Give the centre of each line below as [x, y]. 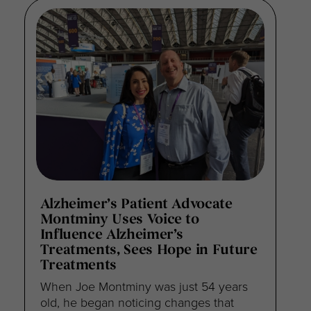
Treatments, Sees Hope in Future [149, 250]
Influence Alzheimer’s [112, 235]
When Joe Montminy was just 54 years [144, 286]
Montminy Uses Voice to [119, 220]
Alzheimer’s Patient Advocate [136, 204]
